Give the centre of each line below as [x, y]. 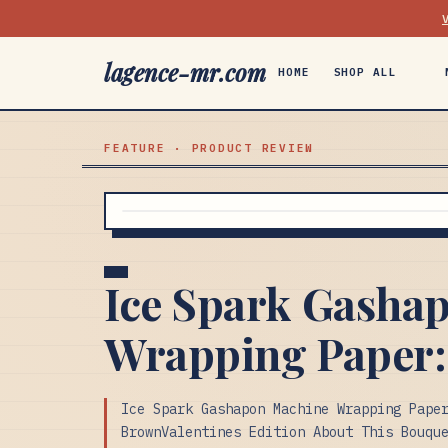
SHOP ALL [365, 72]
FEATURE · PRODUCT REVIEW [209, 148]
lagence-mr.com [185, 72]
